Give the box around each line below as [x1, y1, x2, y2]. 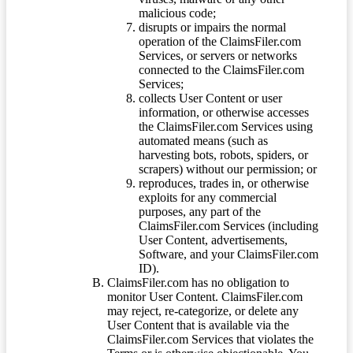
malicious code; [139, 6, 216, 20]
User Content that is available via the [107, 318, 289, 332]
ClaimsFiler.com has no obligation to [107, 275, 289, 289]
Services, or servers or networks [139, 48, 297, 62]
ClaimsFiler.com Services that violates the [107, 332, 314, 346]
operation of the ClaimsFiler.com [139, 34, 301, 48]
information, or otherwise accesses [139, 105, 309, 119]
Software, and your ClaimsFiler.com [139, 247, 318, 261]
